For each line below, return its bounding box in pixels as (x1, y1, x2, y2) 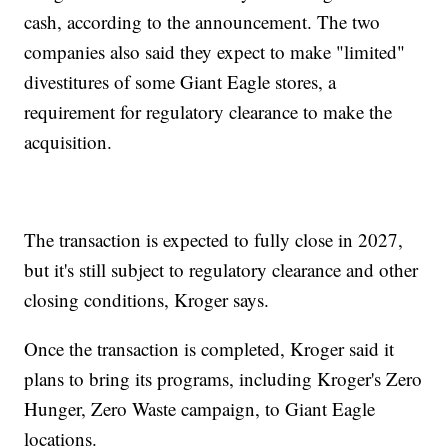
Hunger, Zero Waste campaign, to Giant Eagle (24, 396, 376, 422)
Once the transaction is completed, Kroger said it (24, 336, 395, 362)
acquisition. (24, 129, 113, 155)
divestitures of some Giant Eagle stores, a (24, 69, 337, 95)
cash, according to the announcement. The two (24, 9, 381, 35)
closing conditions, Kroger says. (24, 287, 270, 313)
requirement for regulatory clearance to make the (24, 99, 393, 125)
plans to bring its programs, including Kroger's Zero (24, 366, 423, 392)
